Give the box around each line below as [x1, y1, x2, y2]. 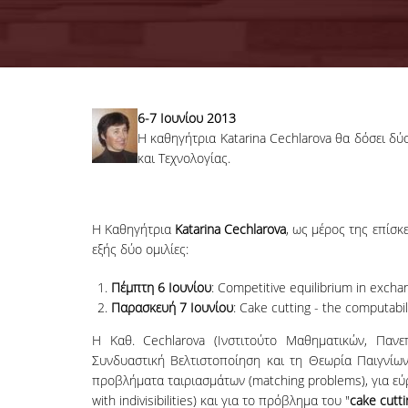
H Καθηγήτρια [91, 220, 175, 238]
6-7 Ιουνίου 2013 [137, 109, 236, 127]
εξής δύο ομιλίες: [91, 240, 189, 258]
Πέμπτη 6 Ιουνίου [110, 279, 211, 296]
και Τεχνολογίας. [137, 149, 230, 167]
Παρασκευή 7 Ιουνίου [110, 299, 233, 316]
